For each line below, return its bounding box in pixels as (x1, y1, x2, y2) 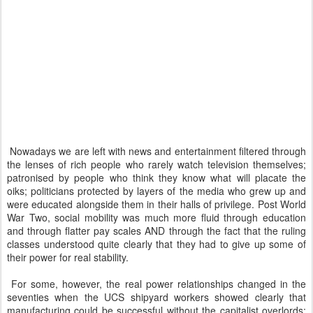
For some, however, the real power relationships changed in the (7, 277, 306, 291)
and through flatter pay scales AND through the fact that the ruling (7, 224, 306, 238)
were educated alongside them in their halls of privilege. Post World (7, 197, 306, 211)
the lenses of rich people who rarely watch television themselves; (7, 157, 306, 171)
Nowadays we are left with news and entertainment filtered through (7, 144, 306, 158)
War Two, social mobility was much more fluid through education (7, 210, 306, 224)
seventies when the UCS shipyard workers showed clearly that (7, 290, 306, 304)
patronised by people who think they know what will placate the (7, 170, 306, 184)
